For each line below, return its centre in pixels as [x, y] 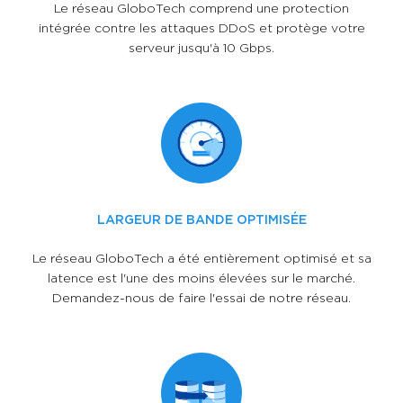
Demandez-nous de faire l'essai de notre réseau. [201, 297]
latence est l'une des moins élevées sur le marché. [201, 277]
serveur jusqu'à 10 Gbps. [201, 47]
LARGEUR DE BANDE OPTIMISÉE [201, 219]
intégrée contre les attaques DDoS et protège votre [201, 27]
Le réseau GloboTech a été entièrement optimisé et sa [201, 257]
